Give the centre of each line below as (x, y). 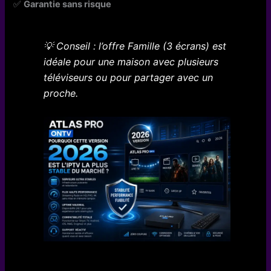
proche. (60, 93)
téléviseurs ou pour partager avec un (128, 78)
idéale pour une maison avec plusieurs (131, 62)
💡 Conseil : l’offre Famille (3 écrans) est (135, 46)
